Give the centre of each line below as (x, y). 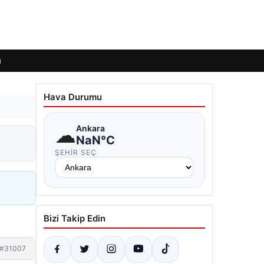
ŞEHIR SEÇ (76, 152)
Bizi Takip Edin (75, 218)
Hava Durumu (73, 97)
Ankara (90, 128)
